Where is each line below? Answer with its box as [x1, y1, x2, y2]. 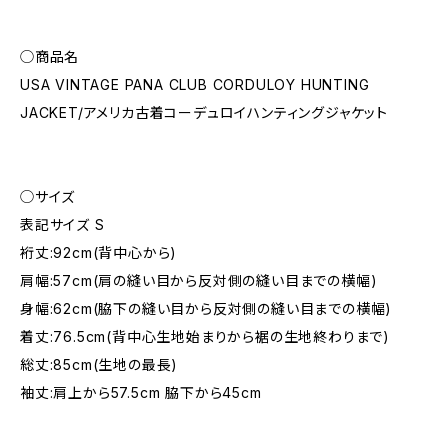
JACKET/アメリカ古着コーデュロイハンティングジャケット [20, 104, 388, 121]
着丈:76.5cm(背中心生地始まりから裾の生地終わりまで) [20, 328, 390, 345]
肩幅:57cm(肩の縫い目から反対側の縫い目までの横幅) [20, 272, 378, 289]
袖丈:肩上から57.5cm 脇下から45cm [20, 384, 262, 401]
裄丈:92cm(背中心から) [20, 244, 178, 261]
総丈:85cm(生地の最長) [20, 356, 179, 373]
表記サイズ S [20, 216, 105, 233]
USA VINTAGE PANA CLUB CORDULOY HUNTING [20, 76, 370, 93]
